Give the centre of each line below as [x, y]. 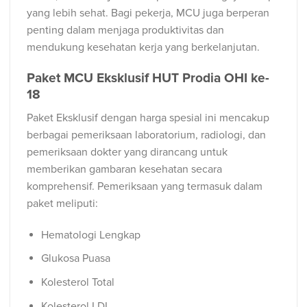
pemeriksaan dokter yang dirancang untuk [127, 152]
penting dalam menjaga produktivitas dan [125, 30]
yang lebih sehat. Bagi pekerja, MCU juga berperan [148, 13]
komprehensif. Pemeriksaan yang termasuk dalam [145, 187]
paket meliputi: [64, 204]
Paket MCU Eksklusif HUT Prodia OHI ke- [148, 78]
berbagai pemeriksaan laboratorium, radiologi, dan [146, 135]
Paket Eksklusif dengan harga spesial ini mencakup [148, 118]
